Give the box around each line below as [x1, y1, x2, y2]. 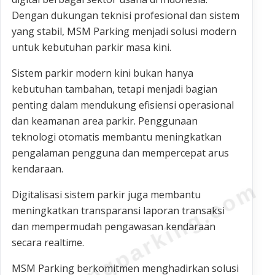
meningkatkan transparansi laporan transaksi [12, 203, 225, 217]
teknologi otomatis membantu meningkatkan [12, 130, 222, 144]
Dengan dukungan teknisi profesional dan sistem [12, 8, 239, 22]
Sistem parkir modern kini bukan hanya [12, 66, 193, 80]
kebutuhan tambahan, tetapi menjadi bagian [12, 82, 217, 96]
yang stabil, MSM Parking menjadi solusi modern [12, 24, 236, 38]
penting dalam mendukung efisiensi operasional [12, 98, 234, 112]
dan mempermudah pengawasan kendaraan [12, 219, 215, 233]
